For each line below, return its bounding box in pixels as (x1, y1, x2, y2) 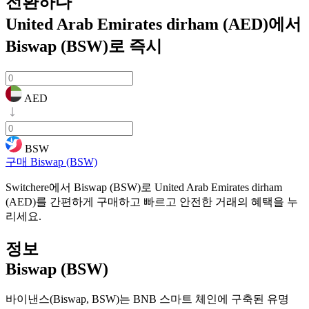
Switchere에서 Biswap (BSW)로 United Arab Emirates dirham (6, 181, 282, 193)
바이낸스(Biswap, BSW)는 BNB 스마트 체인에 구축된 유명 (6, 292, 289, 305)
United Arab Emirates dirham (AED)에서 (6, 14, 301, 33)
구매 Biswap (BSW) (6, 155, 97, 168)
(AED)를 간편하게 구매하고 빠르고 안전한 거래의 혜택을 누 (6, 195, 298, 208)
